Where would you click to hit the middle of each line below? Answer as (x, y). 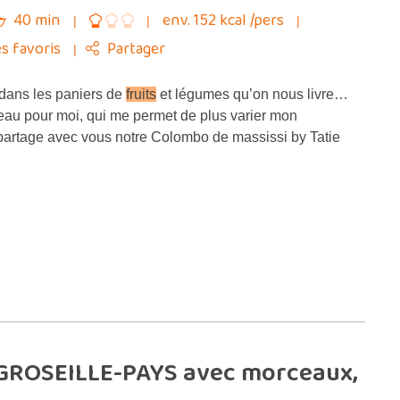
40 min (37, 21)
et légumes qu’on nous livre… (252, 94)
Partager (136, 49)
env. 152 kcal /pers (225, 21)
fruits (141, 94)
